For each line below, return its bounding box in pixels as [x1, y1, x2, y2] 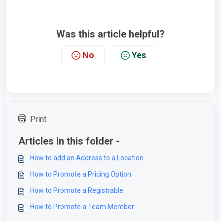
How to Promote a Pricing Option [30, 170, 131, 178]
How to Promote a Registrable [30, 186, 123, 194]
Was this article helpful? [56, 28, 165, 40]
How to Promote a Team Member [30, 203, 134, 211]
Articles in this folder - [18, 135, 120, 147]
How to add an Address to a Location [30, 154, 144, 162]
